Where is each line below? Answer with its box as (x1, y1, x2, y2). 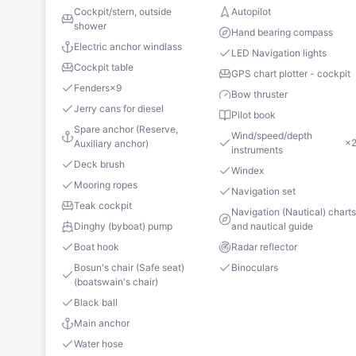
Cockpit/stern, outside (74, 6, 172, 18)
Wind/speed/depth (231, 130, 313, 142)
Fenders (74, 82, 110, 95)
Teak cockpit (74, 199, 132, 212)
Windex (231, 164, 265, 177)
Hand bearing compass (231, 26, 334, 39)
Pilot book (231, 109, 277, 122)
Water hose (74, 338, 123, 350)
